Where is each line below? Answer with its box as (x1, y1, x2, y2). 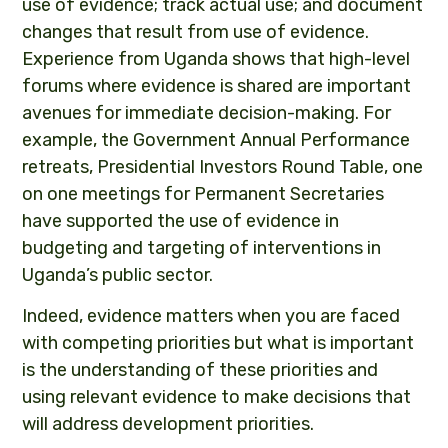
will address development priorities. (22, 413, 315, 436)
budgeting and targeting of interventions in (22, 237, 382, 260)
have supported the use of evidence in (22, 210, 340, 233)
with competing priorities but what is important (22, 332, 415, 355)
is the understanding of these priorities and (22, 359, 379, 382)
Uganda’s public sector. (22, 264, 214, 287)
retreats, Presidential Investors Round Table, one (22, 156, 424, 179)
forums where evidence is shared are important (22, 75, 412, 98)
